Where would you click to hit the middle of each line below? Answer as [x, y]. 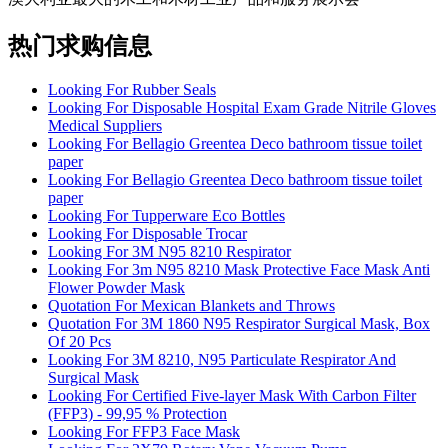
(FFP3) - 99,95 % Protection [137, 414]
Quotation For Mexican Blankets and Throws [191, 306]
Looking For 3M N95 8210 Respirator [169, 252]
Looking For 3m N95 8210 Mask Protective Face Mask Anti [239, 270]
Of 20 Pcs [79, 342]
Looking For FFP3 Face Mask [144, 432]
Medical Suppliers [105, 126]
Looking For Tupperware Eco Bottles [166, 216]
